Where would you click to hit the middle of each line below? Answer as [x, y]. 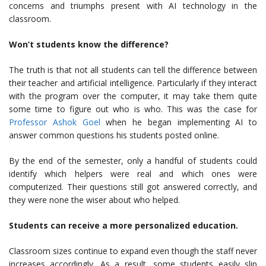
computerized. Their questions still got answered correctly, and [133, 187]
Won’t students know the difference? [89, 45]
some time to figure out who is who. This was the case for [133, 109]
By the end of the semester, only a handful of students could [133, 161]
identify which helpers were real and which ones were [133, 174]
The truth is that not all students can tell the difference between [133, 70]
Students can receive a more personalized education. [123, 226]
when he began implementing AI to [178, 122]
